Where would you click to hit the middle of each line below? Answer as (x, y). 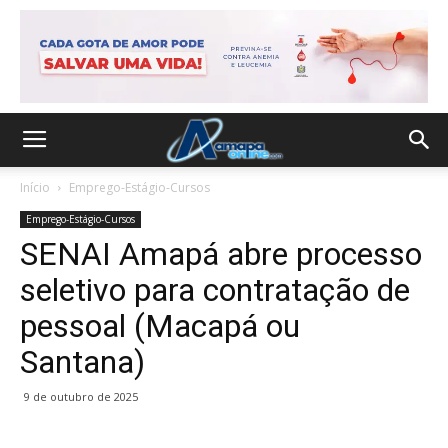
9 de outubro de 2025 (81, 396)
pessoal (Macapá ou (160, 326)
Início (35, 187)
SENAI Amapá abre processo (221, 254)
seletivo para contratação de (215, 290)
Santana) (82, 362)
